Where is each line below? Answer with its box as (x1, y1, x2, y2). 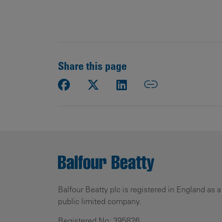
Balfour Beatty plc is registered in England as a (58, 184, 221, 194)
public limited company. (58, 196, 141, 206)
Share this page (58, 58, 127, 72)
